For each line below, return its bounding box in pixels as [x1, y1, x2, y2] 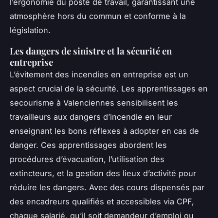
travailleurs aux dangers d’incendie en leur [10, 111, 172, 122]
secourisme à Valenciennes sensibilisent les [10, 97, 178, 108]
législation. [10, 25, 51, 35]
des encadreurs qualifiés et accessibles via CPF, [10, 196, 194, 206]
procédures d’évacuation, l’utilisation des [10, 154, 164, 164]
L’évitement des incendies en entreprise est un [10, 69, 188, 79]
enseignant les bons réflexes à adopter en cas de [10, 126, 199, 136]
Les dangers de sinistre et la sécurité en [10, 44, 172, 57]
